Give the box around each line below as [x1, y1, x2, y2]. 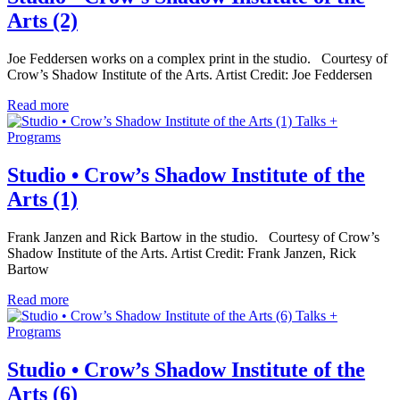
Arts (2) [7, 9, 78, 33]
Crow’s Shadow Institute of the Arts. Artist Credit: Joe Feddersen [7, 67, 372, 83]
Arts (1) [7, 187, 78, 212]
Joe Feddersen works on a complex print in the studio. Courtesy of [7, 51, 387, 67]
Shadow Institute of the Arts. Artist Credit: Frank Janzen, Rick [7, 246, 356, 261]
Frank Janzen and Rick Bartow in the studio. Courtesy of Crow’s [7, 229, 379, 245]
